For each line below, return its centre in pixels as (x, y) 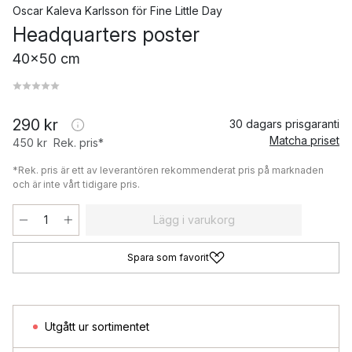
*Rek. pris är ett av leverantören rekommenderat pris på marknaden (168, 170)
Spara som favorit (168, 258)
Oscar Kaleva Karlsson (71, 11)
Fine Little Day (186, 11)
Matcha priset (304, 141)
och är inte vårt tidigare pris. (76, 185)
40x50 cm (46, 59)
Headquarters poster (106, 35)
